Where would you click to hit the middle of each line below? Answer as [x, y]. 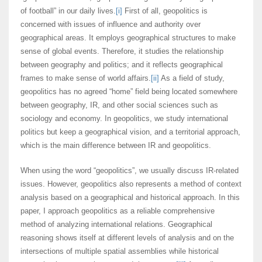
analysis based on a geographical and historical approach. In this [130, 198]
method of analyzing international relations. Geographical [116, 225]
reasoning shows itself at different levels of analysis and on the [127, 238]
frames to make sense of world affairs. [86, 78]
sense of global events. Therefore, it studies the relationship [122, 51]
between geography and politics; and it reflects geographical [122, 65]
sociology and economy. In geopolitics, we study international [124, 119]
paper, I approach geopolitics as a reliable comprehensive [118, 211]
